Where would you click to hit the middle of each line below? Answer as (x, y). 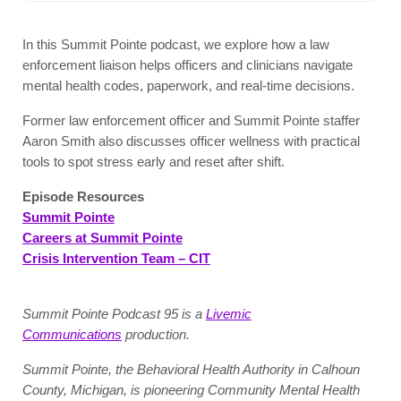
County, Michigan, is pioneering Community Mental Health (191, 390)
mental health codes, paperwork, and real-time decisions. (188, 85)
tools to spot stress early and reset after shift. (155, 162)
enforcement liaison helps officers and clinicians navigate (187, 65)
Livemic (228, 314)
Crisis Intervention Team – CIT (116, 258)
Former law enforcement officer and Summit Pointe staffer (191, 120)
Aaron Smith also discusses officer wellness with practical (191, 141)
